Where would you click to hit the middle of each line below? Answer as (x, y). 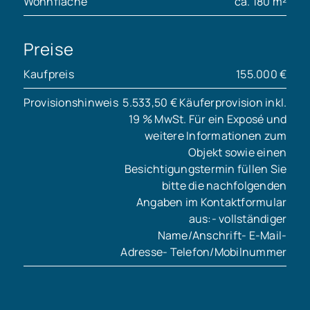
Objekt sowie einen (237, 152)
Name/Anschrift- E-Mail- (222, 235)
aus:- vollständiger (238, 218)
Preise (48, 48)
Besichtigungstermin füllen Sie (206, 168)
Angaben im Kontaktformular (211, 202)
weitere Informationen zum (216, 135)
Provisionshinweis (71, 102)
